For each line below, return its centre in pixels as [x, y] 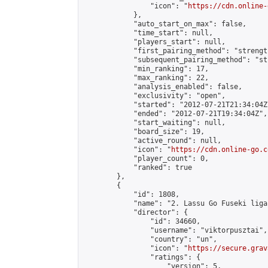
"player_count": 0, [146, 159]
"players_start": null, [154, 42]
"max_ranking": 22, [146, 78]
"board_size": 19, [144, 132]
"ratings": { [142, 257]
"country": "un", [150, 239]
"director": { [135, 212]
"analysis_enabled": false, [163, 87]
